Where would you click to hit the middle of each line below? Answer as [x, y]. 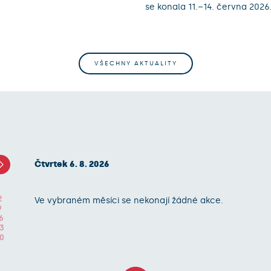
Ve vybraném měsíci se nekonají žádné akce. [129, 200]
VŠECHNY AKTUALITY [135, 64]
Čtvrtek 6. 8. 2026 [72, 164]
